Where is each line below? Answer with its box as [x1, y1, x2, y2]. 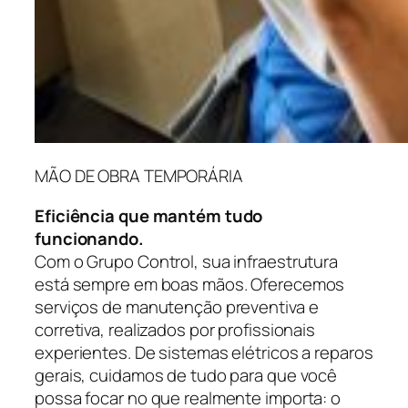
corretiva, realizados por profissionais [35, 317, 316, 342]
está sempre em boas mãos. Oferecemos [35, 271, 345, 296]
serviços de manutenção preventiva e [35, 294, 319, 319]
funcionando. [35, 226, 144, 250]
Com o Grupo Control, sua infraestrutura [35, 249, 339, 273]
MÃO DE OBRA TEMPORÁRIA [35, 164, 243, 189]
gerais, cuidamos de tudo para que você [35, 362, 338, 387]
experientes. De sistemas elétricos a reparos [35, 340, 373, 364]
